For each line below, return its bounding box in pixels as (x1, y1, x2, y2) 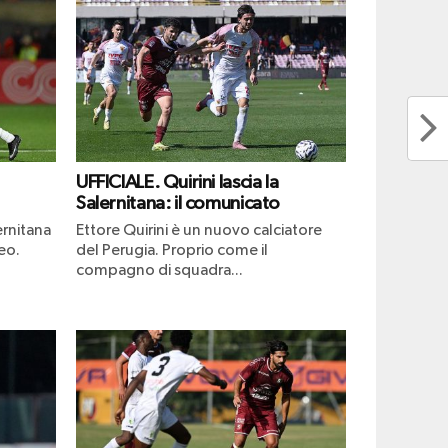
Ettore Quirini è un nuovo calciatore (76, 222, 322, 239)
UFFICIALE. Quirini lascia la (76, 172, 279, 192)
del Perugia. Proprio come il (76, 242, 268, 259)
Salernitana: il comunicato (76, 193, 281, 213)
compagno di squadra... (76, 262, 243, 279)
